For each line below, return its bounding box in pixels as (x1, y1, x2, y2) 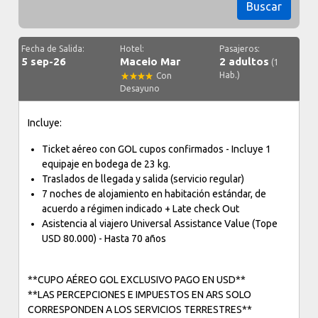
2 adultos (219, 55, 269, 67)
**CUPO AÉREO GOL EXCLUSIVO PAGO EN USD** (28, 274, 246, 285)
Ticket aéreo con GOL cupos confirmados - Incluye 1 (42, 143, 272, 155)
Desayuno (120, 84, 160, 93)
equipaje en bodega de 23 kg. (42, 158, 171, 170)
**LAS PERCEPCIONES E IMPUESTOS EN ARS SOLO (28, 289, 252, 300)
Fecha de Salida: (21, 44, 85, 53)
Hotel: (120, 44, 145, 53)
